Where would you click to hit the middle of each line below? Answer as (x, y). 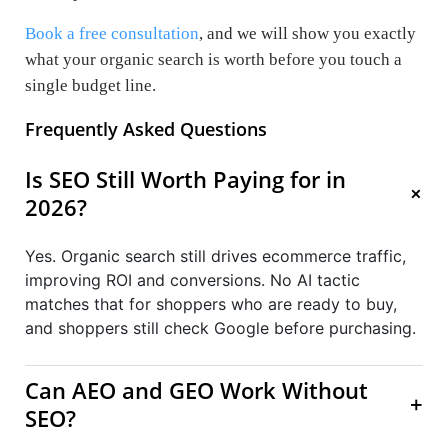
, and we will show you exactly (307, 33)
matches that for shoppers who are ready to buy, (211, 303)
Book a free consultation (112, 33)
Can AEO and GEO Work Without (196, 389)
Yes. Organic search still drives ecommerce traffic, (215, 255)
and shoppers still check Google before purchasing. (220, 327)
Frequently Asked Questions (146, 128)
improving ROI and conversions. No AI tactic (192, 279)
